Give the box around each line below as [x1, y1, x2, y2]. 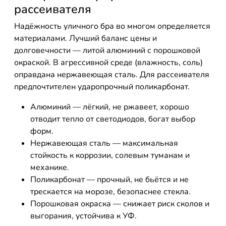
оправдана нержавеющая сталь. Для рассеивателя [14, 69, 209, 80]
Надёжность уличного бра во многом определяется [14, 21, 210, 32]
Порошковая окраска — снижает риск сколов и [30, 198, 209, 209]
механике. [30, 162, 69, 173]
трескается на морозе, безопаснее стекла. [30, 186, 191, 197]
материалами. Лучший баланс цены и [14, 33, 157, 44]
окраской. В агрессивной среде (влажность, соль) [14, 57, 203, 68]
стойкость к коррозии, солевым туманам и [30, 150, 190, 161]
